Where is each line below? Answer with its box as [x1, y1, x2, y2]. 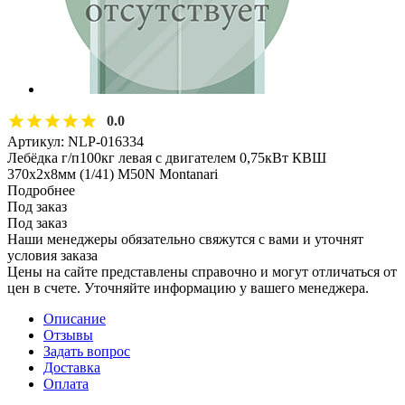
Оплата [43, 375, 89, 391]
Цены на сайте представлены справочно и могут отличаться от [7, 263, 397, 279]
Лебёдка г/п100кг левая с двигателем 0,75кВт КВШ [7, 149, 326, 165]
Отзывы [43, 326, 93, 343]
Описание [43, 310, 106, 326]
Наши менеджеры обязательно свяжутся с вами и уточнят [7, 231, 363, 247]
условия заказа [7, 247, 98, 263]
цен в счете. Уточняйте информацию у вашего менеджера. [7, 279, 369, 296]
